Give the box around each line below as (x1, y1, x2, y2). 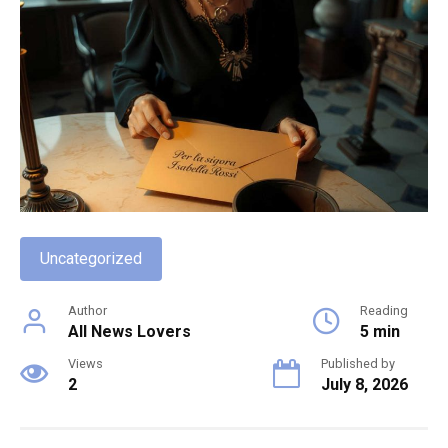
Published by (321, 355, 395, 371)
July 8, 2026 (321, 374, 408, 394)
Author (68, 302, 107, 318)
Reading (360, 302, 408, 318)
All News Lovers (68, 321, 191, 341)
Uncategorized (40, 248, 142, 268)
